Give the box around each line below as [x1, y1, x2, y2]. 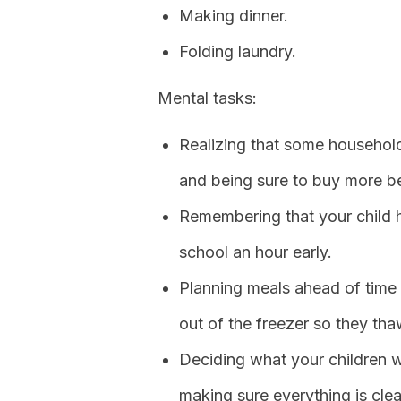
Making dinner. [179, 6, 288, 25]
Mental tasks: [158, 89, 257, 107]
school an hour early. [179, 243, 332, 261]
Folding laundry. [179, 42, 296, 61]
